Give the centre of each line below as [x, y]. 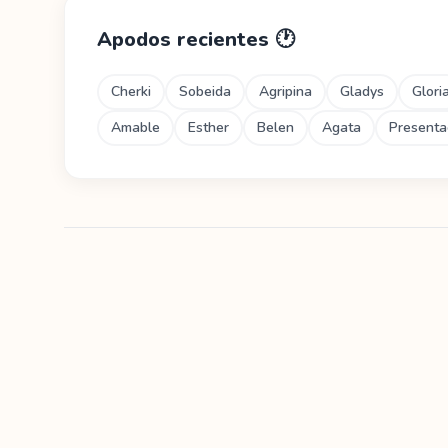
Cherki [131, 91]
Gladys [362, 91]
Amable [135, 127]
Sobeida [205, 91]
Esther [208, 127]
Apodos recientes [186, 39]
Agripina [285, 91]
